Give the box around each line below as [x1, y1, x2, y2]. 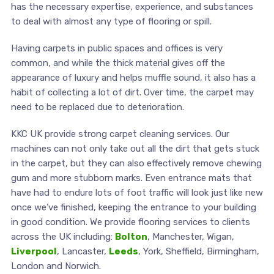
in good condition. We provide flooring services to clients [10, 216, 250, 228]
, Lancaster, [56, 245, 109, 257]
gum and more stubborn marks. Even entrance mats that [10, 172, 252, 183]
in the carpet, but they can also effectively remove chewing [10, 157, 262, 169]
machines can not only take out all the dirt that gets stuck [10, 143, 259, 154]
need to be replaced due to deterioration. [10, 101, 184, 113]
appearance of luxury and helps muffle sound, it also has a [10, 72, 256, 83]
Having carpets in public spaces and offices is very [10, 42, 223, 54]
